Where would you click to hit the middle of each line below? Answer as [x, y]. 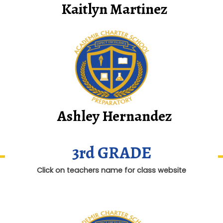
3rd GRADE [111, 153]
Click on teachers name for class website [111, 170]
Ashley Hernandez [114, 116]
